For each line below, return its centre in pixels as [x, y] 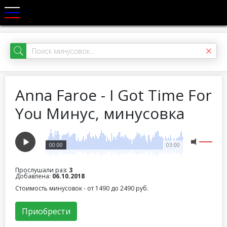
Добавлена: [34, 176]
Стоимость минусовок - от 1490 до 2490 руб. [82, 188]
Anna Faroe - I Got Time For [113, 95]
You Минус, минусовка [100, 113]
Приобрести [46, 211]
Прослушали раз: [42, 170]
